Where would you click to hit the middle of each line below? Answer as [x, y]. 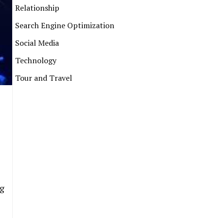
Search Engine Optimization [65, 25]
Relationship [37, 8]
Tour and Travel [44, 78]
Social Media [37, 43]
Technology [36, 60]
